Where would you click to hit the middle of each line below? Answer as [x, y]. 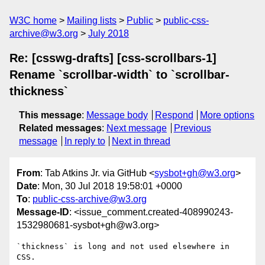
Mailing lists [92, 20]
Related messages [60, 128]
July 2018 [109, 33]
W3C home [33, 20]
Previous [192, 128]
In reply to [85, 141]
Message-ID [43, 212]
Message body [117, 115]
